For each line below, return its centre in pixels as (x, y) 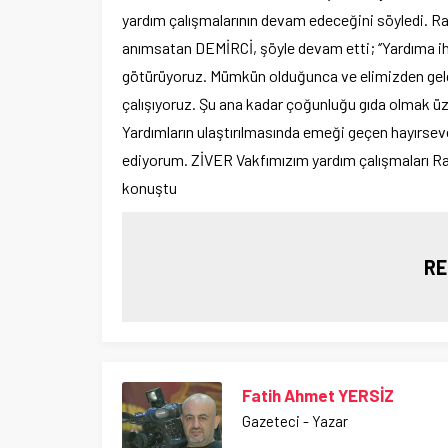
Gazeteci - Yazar (295, 420)
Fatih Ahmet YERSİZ (318, 394)
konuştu (149, 187)
